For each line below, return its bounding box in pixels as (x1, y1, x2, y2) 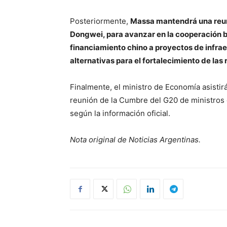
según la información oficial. (70, 108, 170, 118)
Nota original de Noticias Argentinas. (70, 135, 201, 144)
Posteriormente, (70, 16, 130, 26)
